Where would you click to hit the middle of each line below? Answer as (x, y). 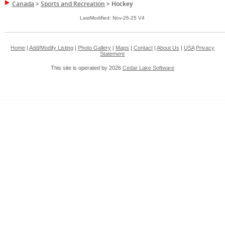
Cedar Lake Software (148, 68)
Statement (113, 54)
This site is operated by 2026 (86, 68)
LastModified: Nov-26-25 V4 (113, 18)
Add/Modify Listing (51, 48)
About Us (168, 48)
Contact (143, 48)
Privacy (205, 48)
